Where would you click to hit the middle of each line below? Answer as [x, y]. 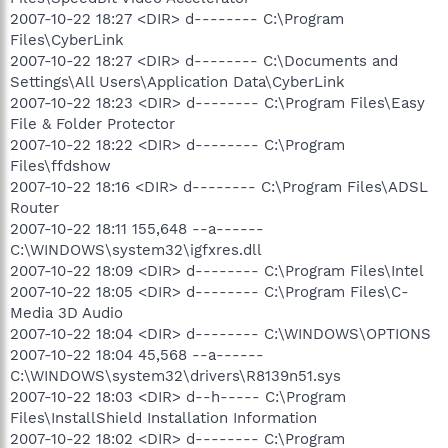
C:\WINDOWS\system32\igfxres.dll [136, 249]
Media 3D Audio [66, 312]
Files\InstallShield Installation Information [163, 417]
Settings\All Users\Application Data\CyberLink [177, 81]
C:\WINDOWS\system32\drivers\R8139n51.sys [175, 375]
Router [34, 207]
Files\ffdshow [60, 165]
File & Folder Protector [92, 123]
